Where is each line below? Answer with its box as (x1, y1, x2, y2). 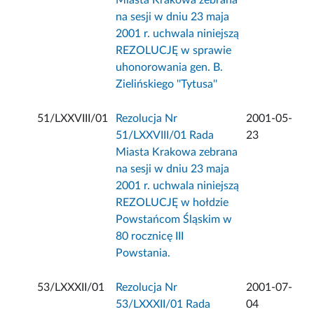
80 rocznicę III (116, 231, 184, 243)
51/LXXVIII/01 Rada (116, 130, 214, 142)
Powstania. (116, 247, 171, 259)
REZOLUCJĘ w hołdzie (116, 197, 229, 209)
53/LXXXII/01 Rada (116, 299, 211, 310)
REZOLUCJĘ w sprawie (116, 45, 232, 57)
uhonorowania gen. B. (116, 62, 224, 74)
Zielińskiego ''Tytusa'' (116, 78, 218, 90)
